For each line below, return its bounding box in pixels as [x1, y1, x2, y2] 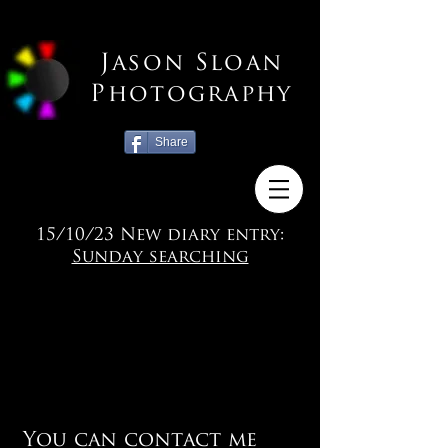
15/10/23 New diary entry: [36, 227, 284, 244]
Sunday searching [71, 249, 249, 266]
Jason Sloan [99, 53, 284, 76]
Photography [90, 84, 293, 107]
